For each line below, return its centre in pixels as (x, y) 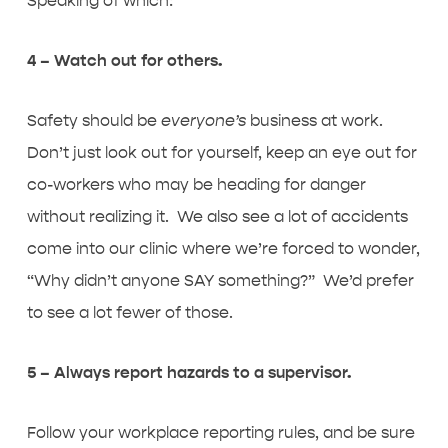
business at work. (318, 120)
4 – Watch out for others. (124, 60)
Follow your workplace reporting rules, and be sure (220, 432)
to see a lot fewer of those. (129, 312)
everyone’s (205, 120)
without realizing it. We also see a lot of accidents (217, 216)
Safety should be (93, 120)
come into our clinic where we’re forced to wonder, (223, 248)
